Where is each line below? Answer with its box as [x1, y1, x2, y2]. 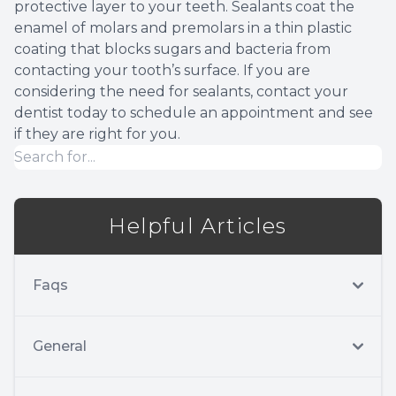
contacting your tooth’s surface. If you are [14, 62, 310, 80]
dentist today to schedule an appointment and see [14, 104, 373, 122]
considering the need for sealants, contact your [14, 83, 348, 101]
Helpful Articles [109, 213, 287, 240]
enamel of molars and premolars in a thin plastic [14, 19, 352, 37]
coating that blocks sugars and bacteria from [14, 41, 331, 58]
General [33, 338, 87, 355]
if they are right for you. [14, 126, 180, 143]
